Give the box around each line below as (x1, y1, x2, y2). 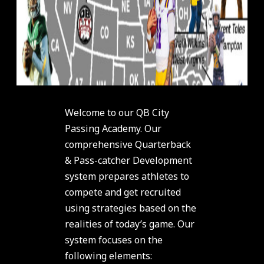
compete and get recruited (64, 186, 181, 199)
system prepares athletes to (64, 170, 189, 183)
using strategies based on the (64, 202, 196, 215)
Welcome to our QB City (64, 106, 169, 120)
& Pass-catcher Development (64, 154, 192, 167)
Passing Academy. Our (64, 122, 161, 136)
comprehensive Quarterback (64, 138, 193, 151)
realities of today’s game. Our (64, 217, 194, 231)
